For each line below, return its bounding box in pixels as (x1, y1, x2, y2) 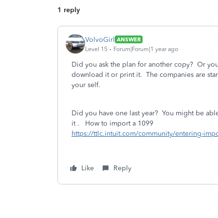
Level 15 (85, 45, 108, 53)
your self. (72, 81, 104, 89)
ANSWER (117, 36, 141, 43)
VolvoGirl (85, 35, 115, 44)
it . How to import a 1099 (72, 119, 153, 127)
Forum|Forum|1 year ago (113, 45, 178, 53)
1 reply (57, 6, 80, 14)
